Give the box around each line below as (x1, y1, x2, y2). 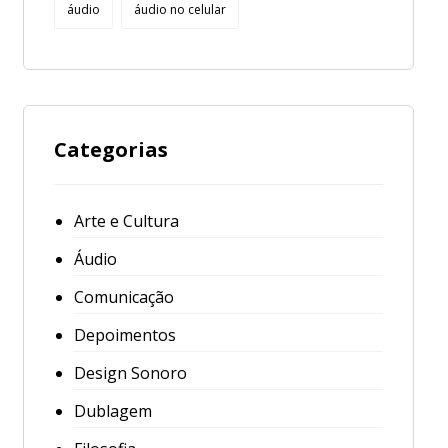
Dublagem (73, 400, 152, 422)
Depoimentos (73, 324, 176, 346)
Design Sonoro (73, 362, 187, 384)
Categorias (53, 136, 168, 163)
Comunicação (73, 286, 174, 308)
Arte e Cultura (73, 210, 179, 232)
